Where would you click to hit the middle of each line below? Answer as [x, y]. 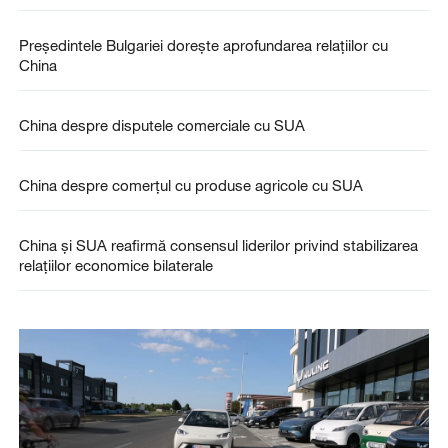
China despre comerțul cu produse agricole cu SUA [190, 185]
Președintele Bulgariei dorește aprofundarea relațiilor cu [203, 44]
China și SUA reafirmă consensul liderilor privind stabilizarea [218, 245]
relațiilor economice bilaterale [115, 265]
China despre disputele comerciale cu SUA [161, 125]
